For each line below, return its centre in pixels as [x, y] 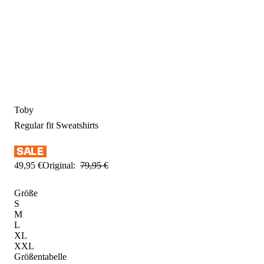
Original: [59, 165]
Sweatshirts [77, 126]
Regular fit [35, 126]
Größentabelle [40, 256]
